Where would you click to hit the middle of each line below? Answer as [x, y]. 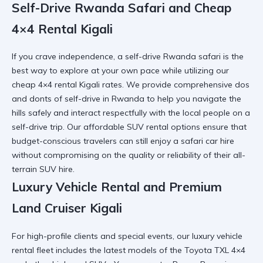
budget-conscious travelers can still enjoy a [96, 141]
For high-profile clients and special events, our [102, 236]
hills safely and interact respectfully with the [97, 113]
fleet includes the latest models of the [109, 250]
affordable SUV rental [126, 127]
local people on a [216, 113]
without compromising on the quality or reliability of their [122, 155]
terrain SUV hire [42, 169]
